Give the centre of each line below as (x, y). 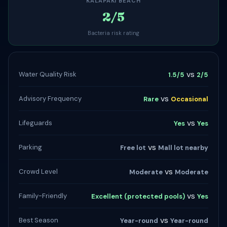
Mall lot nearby (183, 148)
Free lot (133, 148)
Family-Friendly (43, 196)
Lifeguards (35, 123)
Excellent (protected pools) (138, 196)
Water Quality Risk (48, 74)
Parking (30, 147)
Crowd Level (38, 171)
